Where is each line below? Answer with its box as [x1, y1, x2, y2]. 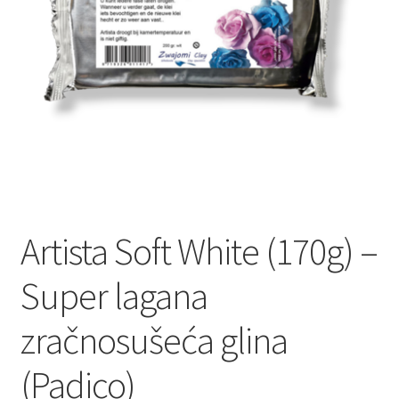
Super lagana [20, 272, 208, 319]
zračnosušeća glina [20, 316, 288, 363]
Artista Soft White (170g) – [20, 227, 378, 274]
